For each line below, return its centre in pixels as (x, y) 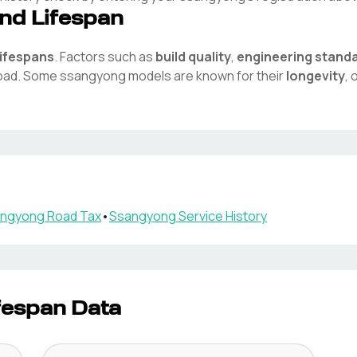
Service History (222, 216)
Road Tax (73, 216)
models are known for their (205, 76)
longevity (316, 76)
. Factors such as (104, 57)
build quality (193, 57)
